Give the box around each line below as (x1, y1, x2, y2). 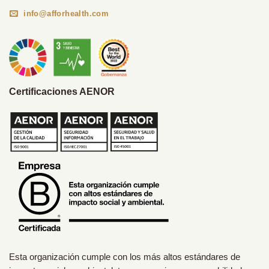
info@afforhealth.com (23, 9, 109, 19)
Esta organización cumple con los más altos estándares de (9, 252, 240, 262)
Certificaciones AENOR (9, 86, 115, 97)
